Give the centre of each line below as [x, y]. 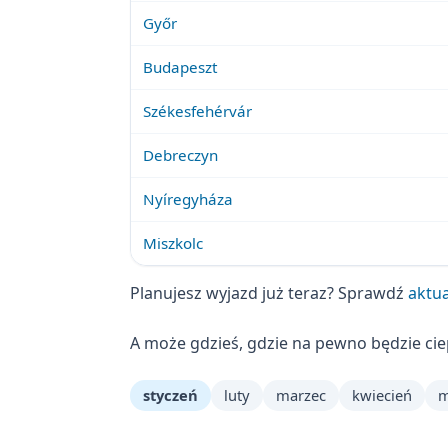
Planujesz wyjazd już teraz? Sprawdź [268, 293]
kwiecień [381, 395]
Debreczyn [181, 154]
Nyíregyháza [188, 198]
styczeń [170, 395]
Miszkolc [173, 242]
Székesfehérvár [198, 110]
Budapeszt [180, 66]
